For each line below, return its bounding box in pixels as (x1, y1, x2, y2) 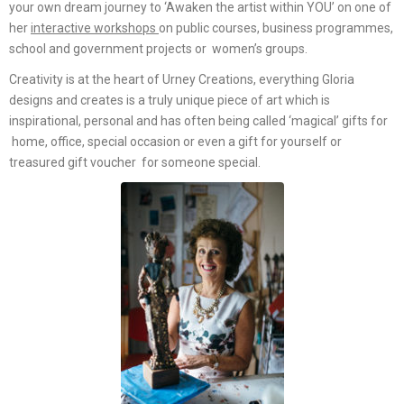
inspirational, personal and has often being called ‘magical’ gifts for (9, 114, 388, 128)
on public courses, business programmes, (159, 20, 393, 35)
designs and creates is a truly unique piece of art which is (9, 93, 330, 107)
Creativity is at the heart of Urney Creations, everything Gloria (9, 72, 354, 87)
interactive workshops (31, 20, 159, 35)
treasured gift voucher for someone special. (9, 155, 261, 170)
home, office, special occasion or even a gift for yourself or (9, 134, 342, 149)
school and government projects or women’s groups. (9, 41, 308, 56)
